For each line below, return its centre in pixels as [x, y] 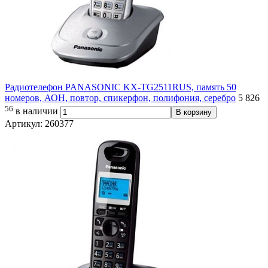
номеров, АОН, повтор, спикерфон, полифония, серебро [120, 98]
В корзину [194, 112]
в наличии [37, 111]
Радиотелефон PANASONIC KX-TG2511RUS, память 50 [121, 87]
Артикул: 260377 [39, 123]
